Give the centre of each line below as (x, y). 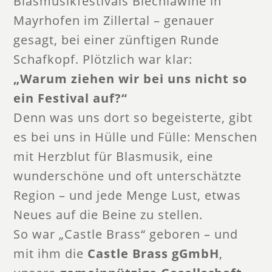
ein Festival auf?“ (71, 98)
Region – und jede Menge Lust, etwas (127, 195)
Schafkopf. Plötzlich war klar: (103, 59)
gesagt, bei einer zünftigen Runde (117, 39)
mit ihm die (51, 253)
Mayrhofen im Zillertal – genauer (114, 20)
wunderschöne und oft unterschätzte (128, 175)
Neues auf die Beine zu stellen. (108, 214)
